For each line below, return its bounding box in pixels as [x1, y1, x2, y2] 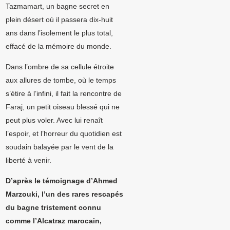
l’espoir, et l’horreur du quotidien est [6, 129, 122, 138]
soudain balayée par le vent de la [6, 143, 114, 151]
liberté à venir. [6, 156, 52, 165]
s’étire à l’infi [6, 89, 46, 98]
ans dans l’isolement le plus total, [6, 29, 113, 37]
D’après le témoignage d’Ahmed [6, 177, 118, 185]
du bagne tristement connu [6, 203, 102, 212]
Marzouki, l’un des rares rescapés [6, 190, 124, 199]
